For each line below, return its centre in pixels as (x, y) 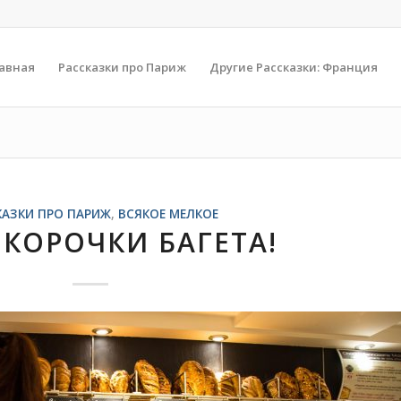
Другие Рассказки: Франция (294, 67)
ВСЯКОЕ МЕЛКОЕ (168, 214)
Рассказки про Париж (122, 67)
